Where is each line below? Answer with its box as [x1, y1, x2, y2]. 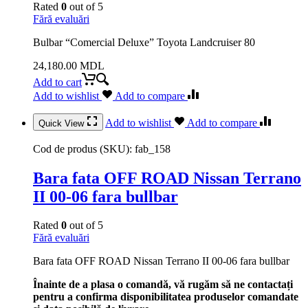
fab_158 [135, 142, 170, 155]
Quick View [38, 118, 87, 129]
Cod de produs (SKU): [33, 142, 135, 155]
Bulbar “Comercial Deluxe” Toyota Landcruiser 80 [33, 36, 255, 48]
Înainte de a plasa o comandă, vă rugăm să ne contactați [33, 278, 293, 291]
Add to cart [33, 76, 82, 88]
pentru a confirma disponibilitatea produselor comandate [33, 291, 298, 303]
